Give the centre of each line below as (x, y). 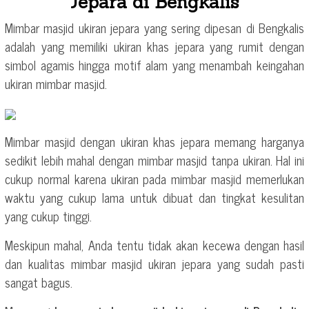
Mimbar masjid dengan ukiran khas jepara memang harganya (154, 141)
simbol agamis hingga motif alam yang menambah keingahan (154, 64)
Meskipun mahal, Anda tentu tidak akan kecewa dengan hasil (154, 245)
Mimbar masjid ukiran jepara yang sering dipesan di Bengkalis (154, 27)
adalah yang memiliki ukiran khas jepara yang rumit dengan (154, 46)
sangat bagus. (39, 282)
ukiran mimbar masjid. (56, 83)
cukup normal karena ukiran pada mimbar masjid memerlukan (154, 178)
